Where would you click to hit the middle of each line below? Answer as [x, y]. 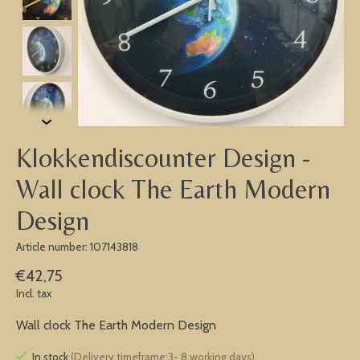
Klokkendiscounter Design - [164, 158]
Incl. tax [34, 294]
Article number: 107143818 [77, 246]
